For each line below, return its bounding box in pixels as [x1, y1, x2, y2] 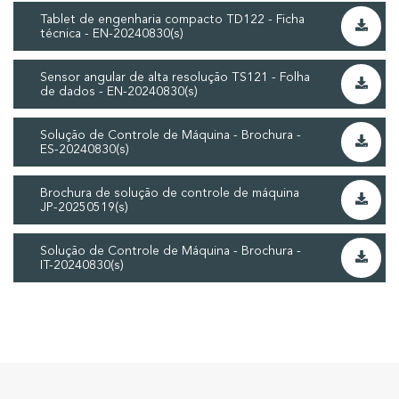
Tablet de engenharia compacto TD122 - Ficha [40, 12, 305, 26]
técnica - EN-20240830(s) [40, 27, 183, 40]
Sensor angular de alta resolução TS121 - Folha [40, 70, 310, 84]
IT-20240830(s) [40, 258, 124, 272]
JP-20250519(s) [40, 200, 128, 214]
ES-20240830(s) [40, 142, 129, 156]
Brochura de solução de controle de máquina [40, 186, 299, 199]
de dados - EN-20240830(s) [40, 85, 198, 98]
